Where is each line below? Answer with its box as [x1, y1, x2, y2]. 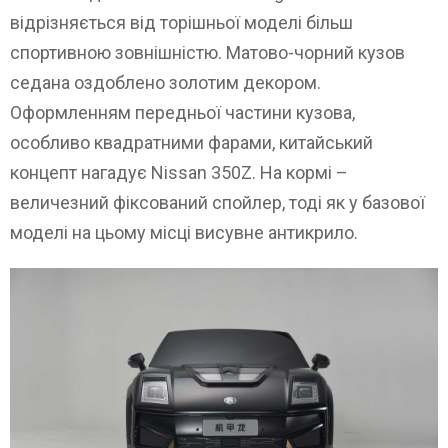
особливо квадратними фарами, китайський [10, 131, 373, 153]
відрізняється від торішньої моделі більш [10, 11, 353, 33]
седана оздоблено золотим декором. [10, 71, 321, 93]
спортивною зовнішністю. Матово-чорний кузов [10, 41, 405, 63]
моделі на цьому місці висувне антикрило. [10, 221, 358, 243]
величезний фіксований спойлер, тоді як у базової [10, 191, 425, 213]
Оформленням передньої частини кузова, [10, 101, 355, 123]
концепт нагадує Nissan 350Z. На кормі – [10, 161, 348, 183]
